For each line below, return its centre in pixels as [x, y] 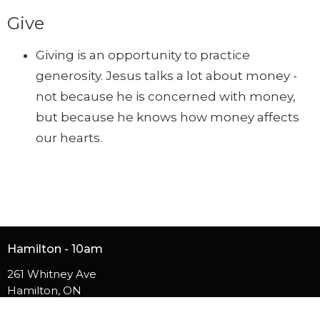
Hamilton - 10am [55, 249]
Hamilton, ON [44, 291]
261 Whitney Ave [52, 274]
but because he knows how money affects [167, 117]
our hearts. [69, 137]
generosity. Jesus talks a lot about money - [166, 75]
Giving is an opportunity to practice [143, 55]
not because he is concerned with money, [166, 96]
